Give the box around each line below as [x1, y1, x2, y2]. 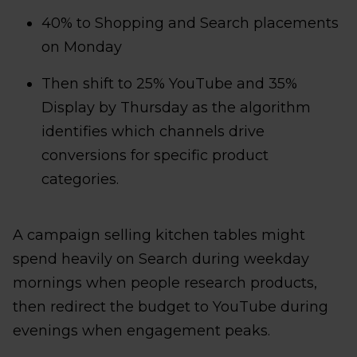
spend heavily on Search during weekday [13, 250, 309, 269]
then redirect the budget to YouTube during [13, 298, 328, 316]
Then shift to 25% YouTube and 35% [41, 75, 297, 93]
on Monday [41, 38, 122, 57]
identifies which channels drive [41, 123, 265, 141]
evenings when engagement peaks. [13, 322, 270, 340]
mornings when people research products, [13, 274, 317, 292]
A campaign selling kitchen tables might [13, 226, 305, 245]
